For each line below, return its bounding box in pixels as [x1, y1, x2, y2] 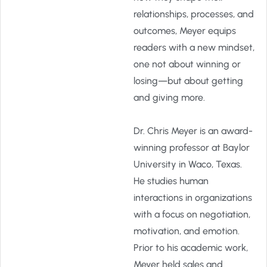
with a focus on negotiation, [133, 209, 250, 220]
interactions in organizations [133, 192, 252, 203]
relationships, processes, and [133, 8, 254, 20]
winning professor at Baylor [133, 142, 250, 153]
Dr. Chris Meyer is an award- [133, 125, 253, 136]
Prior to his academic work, [133, 242, 248, 253]
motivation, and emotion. [133, 225, 240, 237]
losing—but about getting [133, 75, 243, 86]
